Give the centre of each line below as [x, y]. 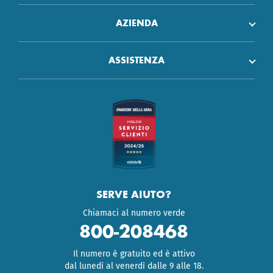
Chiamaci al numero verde [134, 213]
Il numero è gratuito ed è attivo [134, 253]
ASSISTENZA [136, 60]
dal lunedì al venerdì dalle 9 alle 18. [134, 266]
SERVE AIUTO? [134, 194]
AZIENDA [136, 23]
